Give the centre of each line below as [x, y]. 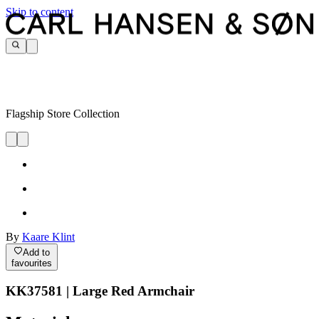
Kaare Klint [48, 237]
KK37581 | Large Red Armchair [100, 291]
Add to [37, 252]
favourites [32, 263]
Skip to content [40, 12]
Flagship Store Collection [63, 114]
